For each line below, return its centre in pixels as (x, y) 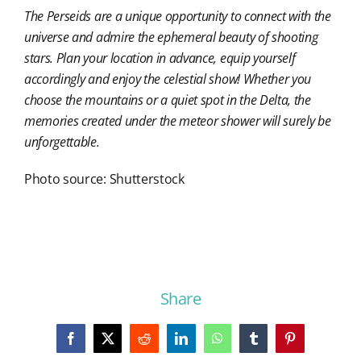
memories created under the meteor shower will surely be (177, 121)
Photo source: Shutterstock (104, 179)
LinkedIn (202, 344)
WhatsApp (243, 344)
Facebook (93, 344)
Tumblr (270, 344)
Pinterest (309, 344)
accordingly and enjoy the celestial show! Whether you (168, 79)
